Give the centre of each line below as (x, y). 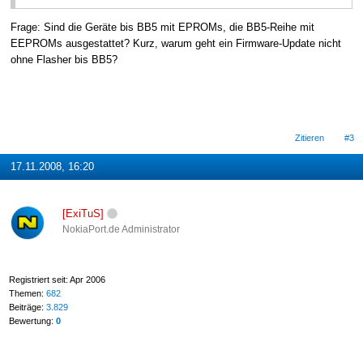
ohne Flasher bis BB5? (64, 60)
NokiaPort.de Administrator (121, 230)
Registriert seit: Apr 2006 (57, 279)
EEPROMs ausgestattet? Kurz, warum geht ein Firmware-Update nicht (175, 44)
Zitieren (310, 137)
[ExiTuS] (83, 214)
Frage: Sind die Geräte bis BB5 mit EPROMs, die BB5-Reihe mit (162, 28)
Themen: (27, 293)
